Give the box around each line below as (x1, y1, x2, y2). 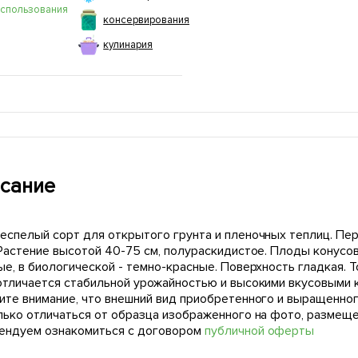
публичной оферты (204, 323, 315, 340)
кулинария (103, 38, 153, 52)
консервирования (103, 14, 189, 27)
